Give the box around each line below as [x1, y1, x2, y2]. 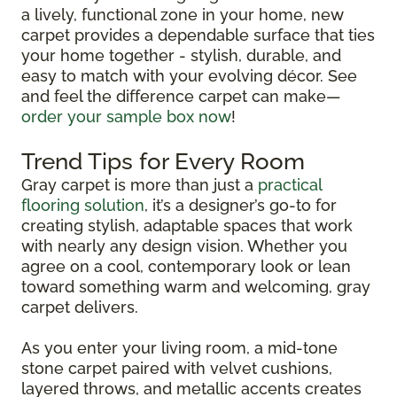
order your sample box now [21, 106, 231, 126]
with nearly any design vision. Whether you [21, 236, 347, 255]
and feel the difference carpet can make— [21, 86, 340, 105]
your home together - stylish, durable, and [21, 45, 341, 65]
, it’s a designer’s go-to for [144, 195, 337, 214]
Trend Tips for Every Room [21, 146, 305, 175]
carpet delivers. [21, 297, 138, 316]
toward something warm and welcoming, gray [21, 276, 370, 296]
